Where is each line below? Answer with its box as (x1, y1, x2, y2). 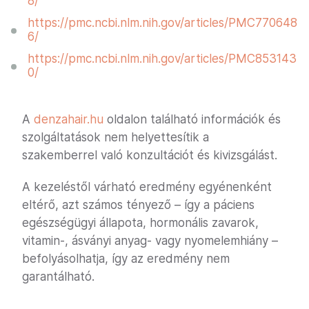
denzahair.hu (34, 112, 103, 127)
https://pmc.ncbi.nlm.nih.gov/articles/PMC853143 (28, 52, 297, 66)
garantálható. (22, 270, 94, 284)
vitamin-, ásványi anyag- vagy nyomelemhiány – (22, 234, 278, 248)
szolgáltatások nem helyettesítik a (22, 130, 209, 145)
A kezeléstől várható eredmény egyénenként (22, 180, 272, 195)
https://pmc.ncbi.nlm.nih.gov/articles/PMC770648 (28, 16, 297, 30)
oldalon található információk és (103, 112, 281, 127)
